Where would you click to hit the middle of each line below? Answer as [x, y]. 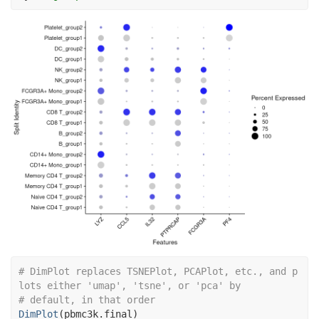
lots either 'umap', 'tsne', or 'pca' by [130, 286]
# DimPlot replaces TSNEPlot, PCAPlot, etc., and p [158, 272]
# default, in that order [87, 300]
